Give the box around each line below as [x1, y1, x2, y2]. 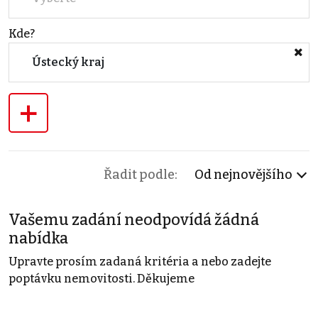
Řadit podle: [104, 166, 177, 182]
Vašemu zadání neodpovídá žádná [9, 210, 259, 229]
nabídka [9, 229, 68, 248]
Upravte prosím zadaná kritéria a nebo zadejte [9, 254, 271, 268]
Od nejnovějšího [194, 166, 292, 182]
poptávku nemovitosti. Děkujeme [9, 271, 194, 285]
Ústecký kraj [32, 55, 104, 69]
